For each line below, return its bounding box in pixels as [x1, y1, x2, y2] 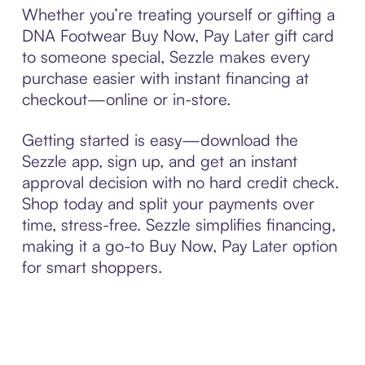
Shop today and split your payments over [21, 192, 314, 213]
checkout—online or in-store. [21, 88, 231, 109]
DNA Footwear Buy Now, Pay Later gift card [21, 24, 334, 46]
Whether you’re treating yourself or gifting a [21, 3, 335, 24]
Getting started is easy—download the [21, 129, 298, 150]
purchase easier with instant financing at [21, 67, 309, 88]
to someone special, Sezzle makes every [21, 46, 310, 67]
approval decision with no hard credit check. [21, 171, 339, 192]
